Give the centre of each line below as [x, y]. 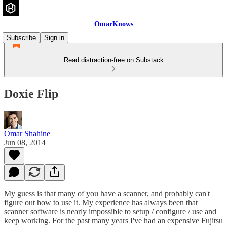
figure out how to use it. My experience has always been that [101, 202]
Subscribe [21, 38]
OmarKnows [113, 24]
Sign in [54, 38]
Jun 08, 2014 [25, 142]
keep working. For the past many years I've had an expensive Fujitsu [113, 220]
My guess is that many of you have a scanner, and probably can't [107, 193]
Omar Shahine [27, 133]
